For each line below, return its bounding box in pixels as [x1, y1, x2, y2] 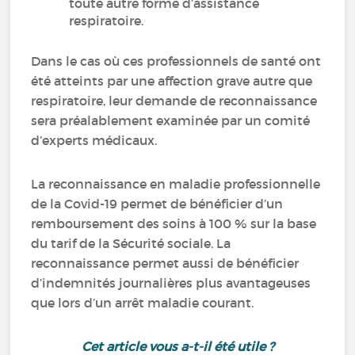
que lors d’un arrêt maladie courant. [31, 295, 254, 311]
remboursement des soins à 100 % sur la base [31, 216, 317, 231]
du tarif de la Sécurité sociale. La [31, 235, 231, 251]
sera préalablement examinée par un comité [31, 113, 311, 128]
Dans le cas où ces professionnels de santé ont [31, 53, 322, 69]
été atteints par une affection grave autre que [31, 73, 313, 89]
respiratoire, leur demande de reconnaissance [31, 93, 318, 109]
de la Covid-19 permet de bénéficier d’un [31, 196, 284, 212]
